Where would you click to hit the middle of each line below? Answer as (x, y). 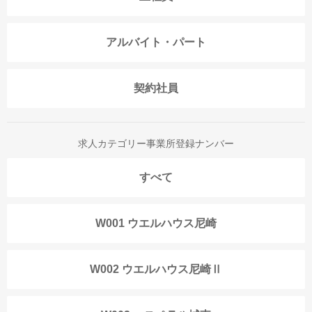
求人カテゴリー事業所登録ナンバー (156, 144)
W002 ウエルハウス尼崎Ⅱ (156, 270)
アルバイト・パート (156, 42)
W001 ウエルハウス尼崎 (156, 224)
